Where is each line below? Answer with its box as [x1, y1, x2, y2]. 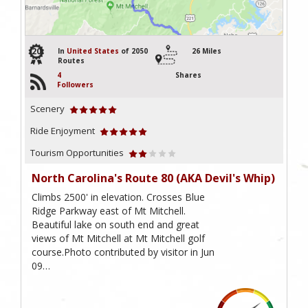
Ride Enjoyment [30, 124, 95, 137]
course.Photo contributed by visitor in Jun [32, 245, 214, 258]
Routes [58, 55, 85, 65]
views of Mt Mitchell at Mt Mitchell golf [32, 231, 205, 245]
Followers [57, 79, 93, 89]
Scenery [30, 102, 65, 115]
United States [67, 45, 119, 56]
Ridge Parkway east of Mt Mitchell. [32, 203, 186, 217]
